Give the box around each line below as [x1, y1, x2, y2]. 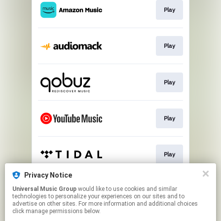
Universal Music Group [12, 185, 76, 192]
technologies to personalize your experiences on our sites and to [12, 193, 184, 200]
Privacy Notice [24, 171, 72, 179]
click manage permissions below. [12, 208, 101, 215]
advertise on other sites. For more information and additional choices [12, 200, 198, 207]
